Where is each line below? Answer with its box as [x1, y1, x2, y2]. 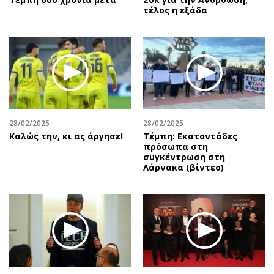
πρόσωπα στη [143, 141, 208, 153]
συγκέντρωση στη [143, 151, 225, 163]
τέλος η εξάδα [143, 4, 207, 16]
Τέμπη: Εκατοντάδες [143, 130, 237, 143]
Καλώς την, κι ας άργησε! [9, 130, 123, 143]
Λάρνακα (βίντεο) [143, 161, 224, 174]
